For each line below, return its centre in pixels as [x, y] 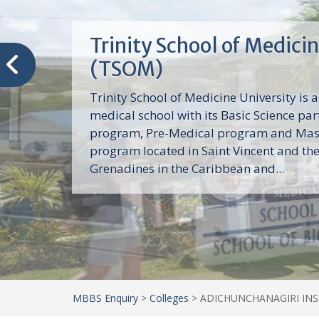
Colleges [169, 298]
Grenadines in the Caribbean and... [187, 169]
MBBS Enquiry [105, 298]
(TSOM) [126, 69]
